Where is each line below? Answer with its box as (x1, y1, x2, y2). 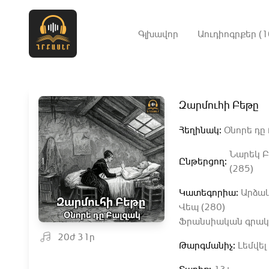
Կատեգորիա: (179, 186, 241, 198)
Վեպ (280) (179, 201, 226, 213)
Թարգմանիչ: (179, 239, 238, 251)
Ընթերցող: (179, 155, 228, 167)
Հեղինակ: (179, 124, 225, 136)
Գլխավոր (138, 28, 178, 40)
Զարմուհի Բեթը (179, 98, 259, 111)
